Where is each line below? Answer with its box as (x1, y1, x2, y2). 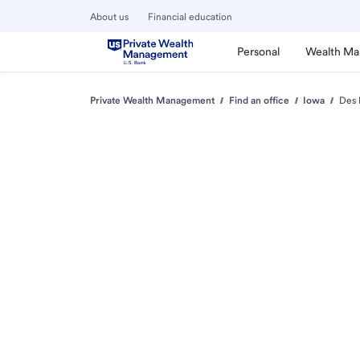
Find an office (228, 95, 289, 106)
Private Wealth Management (90, 95, 215, 106)
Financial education (148, 11, 232, 22)
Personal (237, 45, 280, 58)
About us (90, 11, 129, 22)
